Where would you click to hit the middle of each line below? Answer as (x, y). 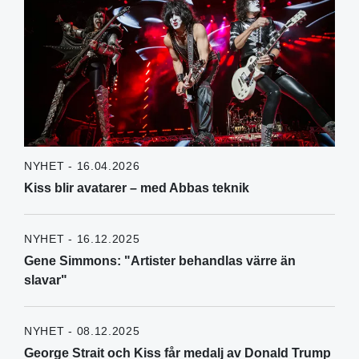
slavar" (46, 280)
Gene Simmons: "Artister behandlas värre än (160, 261)
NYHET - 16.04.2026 (82, 166)
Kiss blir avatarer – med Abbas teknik (137, 188)
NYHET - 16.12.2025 (82, 239)
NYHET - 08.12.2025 (82, 331)
